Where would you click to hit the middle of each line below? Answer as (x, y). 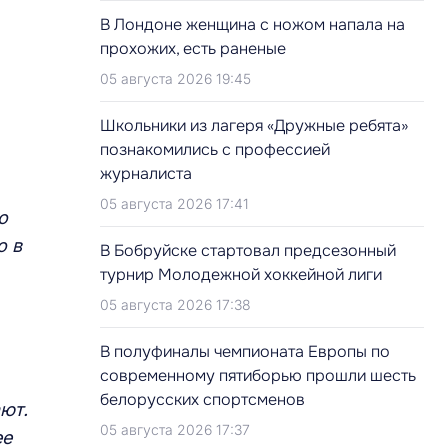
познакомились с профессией (215, 149)
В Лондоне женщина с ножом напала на (252, 24)
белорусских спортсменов (202, 399)
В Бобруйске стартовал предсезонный (248, 250)
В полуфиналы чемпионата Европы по (245, 351)
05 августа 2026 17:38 (175, 304)
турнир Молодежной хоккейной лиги (241, 274)
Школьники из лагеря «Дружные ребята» (254, 125)
